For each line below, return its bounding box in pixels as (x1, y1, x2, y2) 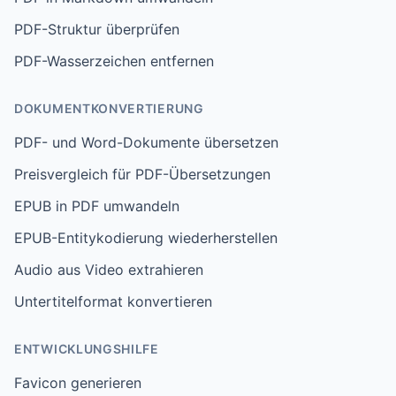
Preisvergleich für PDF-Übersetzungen (14, 165, 270, 183)
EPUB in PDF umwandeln (14, 197, 179, 215)
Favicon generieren (14, 374, 141, 392)
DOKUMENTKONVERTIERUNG (14, 101, 204, 116)
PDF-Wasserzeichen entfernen (14, 52, 214, 70)
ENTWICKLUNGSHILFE (14, 341, 159, 356)
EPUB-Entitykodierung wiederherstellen (14, 229, 278, 247)
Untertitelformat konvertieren (14, 293, 212, 310)
